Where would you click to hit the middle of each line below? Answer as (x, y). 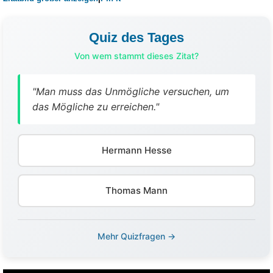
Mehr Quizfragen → (136, 236)
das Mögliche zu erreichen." (96, 106)
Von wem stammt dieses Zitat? (136, 55)
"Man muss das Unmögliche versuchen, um (131, 91)
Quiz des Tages (136, 37)
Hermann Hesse (136, 150)
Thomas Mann (136, 190)
